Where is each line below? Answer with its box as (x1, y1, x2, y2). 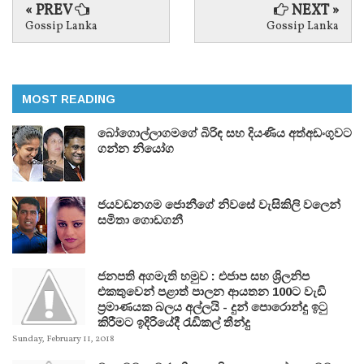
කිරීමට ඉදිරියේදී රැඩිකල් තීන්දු (97, 314, 250, 329)
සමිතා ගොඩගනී (97, 212, 183, 227)
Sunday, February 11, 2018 (12, 333, 115, 346)
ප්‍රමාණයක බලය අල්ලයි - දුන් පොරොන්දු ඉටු (97, 299, 327, 314)
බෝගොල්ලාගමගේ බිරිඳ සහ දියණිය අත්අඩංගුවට (97, 125, 352, 140)
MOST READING (22, 92, 115, 106)
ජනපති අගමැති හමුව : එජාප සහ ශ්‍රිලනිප (97, 268, 310, 283)
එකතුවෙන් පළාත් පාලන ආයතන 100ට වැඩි (97, 284, 326, 298)
